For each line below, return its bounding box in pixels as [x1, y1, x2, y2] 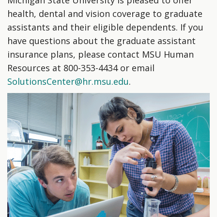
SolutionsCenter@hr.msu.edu [7, 75, 129, 87]
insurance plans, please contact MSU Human [7, 48, 194, 60]
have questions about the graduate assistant [7, 34, 196, 46]
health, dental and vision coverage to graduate [7, 7, 202, 19]
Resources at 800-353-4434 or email [7, 62, 155, 74]
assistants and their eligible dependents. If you [7, 21, 203, 33]
